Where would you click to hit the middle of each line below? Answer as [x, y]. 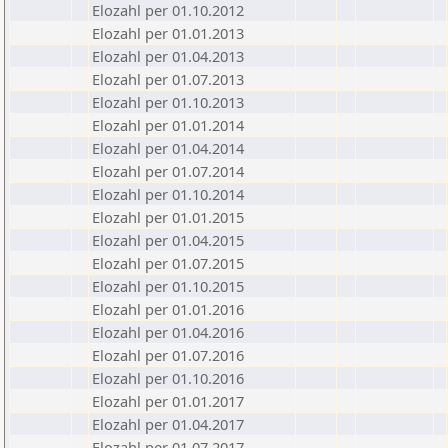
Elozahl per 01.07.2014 [168, 171]
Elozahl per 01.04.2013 [168, 56]
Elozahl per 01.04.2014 [168, 148]
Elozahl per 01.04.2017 [168, 424]
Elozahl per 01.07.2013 [168, 79]
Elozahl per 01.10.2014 [168, 194]
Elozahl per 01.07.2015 [168, 263]
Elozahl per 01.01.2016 [168, 309]
